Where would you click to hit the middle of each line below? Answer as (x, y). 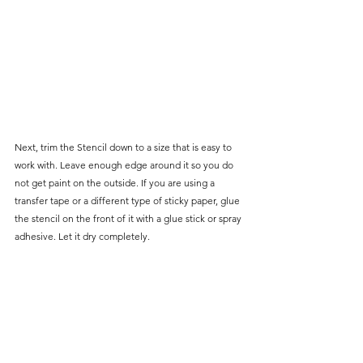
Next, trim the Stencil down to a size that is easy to (124, 147)
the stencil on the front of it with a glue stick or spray (129, 219)
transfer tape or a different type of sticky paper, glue (128, 201)
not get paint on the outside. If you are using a (116, 183)
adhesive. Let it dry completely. (82, 237)
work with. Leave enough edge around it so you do (125, 165)
